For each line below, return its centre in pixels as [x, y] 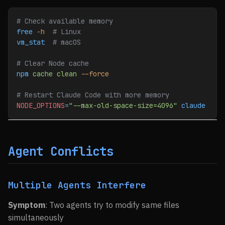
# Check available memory [65, 21]
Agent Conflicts [61, 151]
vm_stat [31, 42]
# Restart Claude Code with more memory [93, 95]
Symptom [27, 205]
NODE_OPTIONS [41, 105]
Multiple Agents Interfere [77, 185]
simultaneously [36, 217]
